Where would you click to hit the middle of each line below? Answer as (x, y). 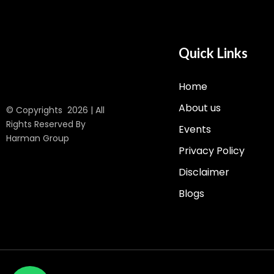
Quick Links (213, 53)
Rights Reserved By (46, 124)
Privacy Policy (212, 151)
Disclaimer (204, 172)
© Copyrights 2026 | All (55, 110)
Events (195, 130)
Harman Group (38, 138)
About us (200, 108)
